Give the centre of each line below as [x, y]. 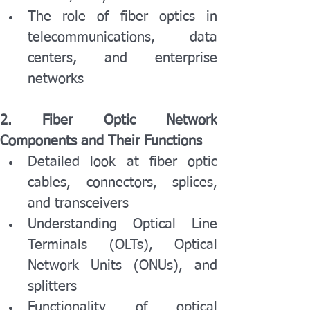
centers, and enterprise [122, 58]
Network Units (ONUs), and [122, 266]
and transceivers [78, 203]
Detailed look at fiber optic [122, 162]
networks [56, 79]
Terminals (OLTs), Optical [122, 245]
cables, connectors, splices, [122, 183]
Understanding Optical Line [122, 224]
